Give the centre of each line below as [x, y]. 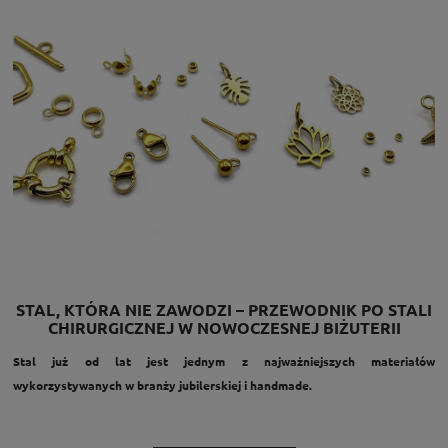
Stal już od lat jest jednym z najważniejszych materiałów [224, 360]
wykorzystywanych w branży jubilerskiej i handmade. [162, 384]
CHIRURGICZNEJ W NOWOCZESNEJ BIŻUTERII [224, 327]
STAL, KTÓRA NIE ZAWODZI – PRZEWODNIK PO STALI [224, 309]
